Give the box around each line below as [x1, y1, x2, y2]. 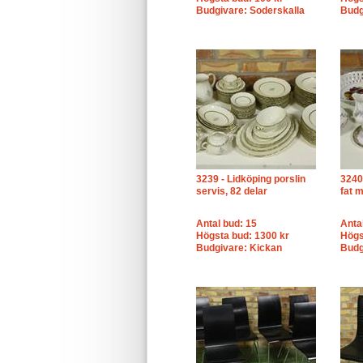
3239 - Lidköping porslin [196, 173, 305, 185]
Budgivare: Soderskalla [196, 5, 305, 16]
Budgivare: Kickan [196, 242, 282, 254]
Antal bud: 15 [196, 218, 257, 229]
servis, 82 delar [196, 186, 267, 197]
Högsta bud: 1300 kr [196, 230, 289, 241]
